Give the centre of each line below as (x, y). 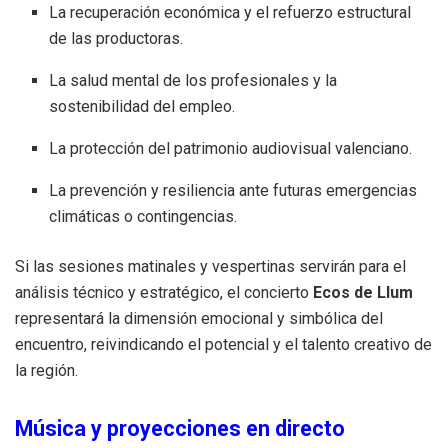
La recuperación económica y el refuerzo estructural (230, 12)
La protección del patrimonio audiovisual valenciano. (231, 148)
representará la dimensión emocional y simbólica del (199, 318)
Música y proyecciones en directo (180, 428)
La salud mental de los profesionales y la (193, 80)
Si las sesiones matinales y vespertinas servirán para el (210, 266)
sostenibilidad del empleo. (142, 106)
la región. (46, 370)
